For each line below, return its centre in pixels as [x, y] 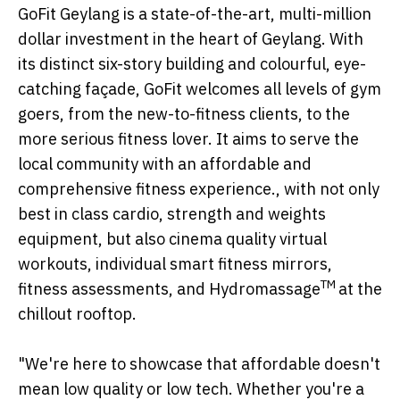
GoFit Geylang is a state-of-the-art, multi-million [195, 14]
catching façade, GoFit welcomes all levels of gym [200, 89]
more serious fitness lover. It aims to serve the [188, 139]
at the [360, 289]
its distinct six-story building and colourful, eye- [192, 64]
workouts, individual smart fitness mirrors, [175, 264]
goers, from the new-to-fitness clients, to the [184, 114]
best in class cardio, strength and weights [172, 214]
